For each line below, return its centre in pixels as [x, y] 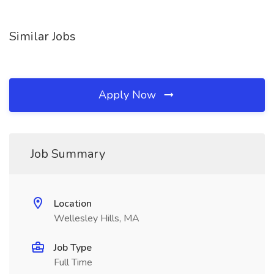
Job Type [73, 248]
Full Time [73, 262]
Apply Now [129, 95]
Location [73, 204]
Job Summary [68, 154]
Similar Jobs [43, 36]
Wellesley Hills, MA [97, 218]
